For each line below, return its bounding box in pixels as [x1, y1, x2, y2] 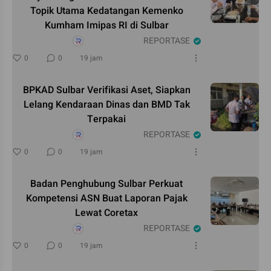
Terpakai [87, 111, 126, 126]
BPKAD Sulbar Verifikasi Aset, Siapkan [22, 82, 191, 97]
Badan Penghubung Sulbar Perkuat [30, 176, 183, 191]
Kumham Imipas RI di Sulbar [44, 18, 169, 33]
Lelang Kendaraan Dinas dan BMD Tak [23, 97, 190, 112]
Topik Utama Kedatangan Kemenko [30, 3, 183, 18]
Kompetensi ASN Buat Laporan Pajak [25, 191, 188, 206]
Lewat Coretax [75, 205, 138, 220]
